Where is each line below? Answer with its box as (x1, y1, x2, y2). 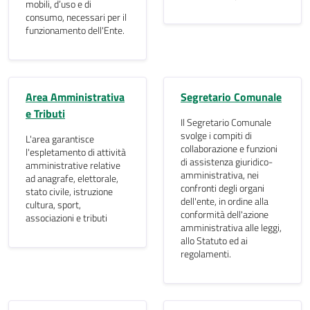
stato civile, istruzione (26, 184, 113, 199)
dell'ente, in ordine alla (181, 194, 268, 209)
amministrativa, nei (181, 167, 259, 183)
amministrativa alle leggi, (181, 220, 282, 235)
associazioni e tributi (26, 210, 107, 226)
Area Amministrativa (26, 89, 125, 105)
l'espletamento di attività (26, 145, 126, 160)
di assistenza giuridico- (181, 154, 273, 170)
